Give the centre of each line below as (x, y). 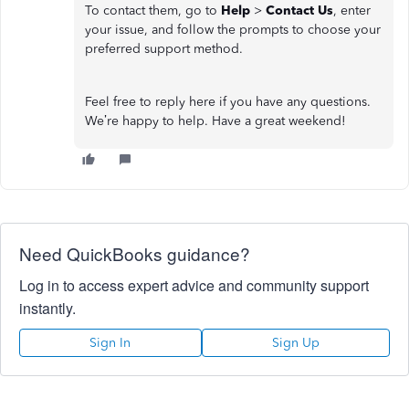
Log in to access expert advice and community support (194, 285)
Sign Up (295, 342)
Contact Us (299, 10)
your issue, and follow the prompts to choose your (233, 29)
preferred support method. (164, 48)
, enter (352, 10)
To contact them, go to (153, 10)
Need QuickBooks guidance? (135, 253)
